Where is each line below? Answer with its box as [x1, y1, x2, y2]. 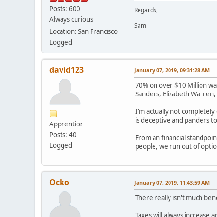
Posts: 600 [49, 4, 80, 13]
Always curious [49, 15, 93, 24]
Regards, [134, 5, 158, 14]
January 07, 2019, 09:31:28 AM [134, 66, 210, 74]
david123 [49, 64, 84, 75]
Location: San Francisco [49, 27, 118, 36]
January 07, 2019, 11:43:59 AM [134, 178, 210, 186]
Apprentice [49, 119, 83, 128]
